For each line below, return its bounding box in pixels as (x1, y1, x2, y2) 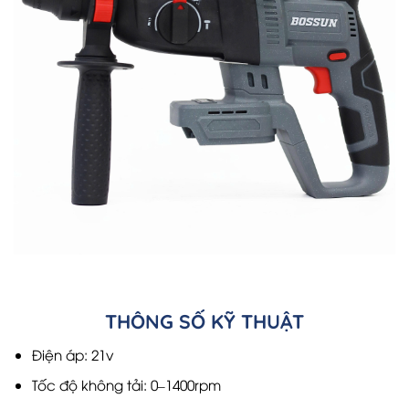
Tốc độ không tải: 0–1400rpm (31, 375, 221, 394)
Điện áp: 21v (31, 345, 113, 364)
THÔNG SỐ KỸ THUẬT (105, 309, 304, 333)
